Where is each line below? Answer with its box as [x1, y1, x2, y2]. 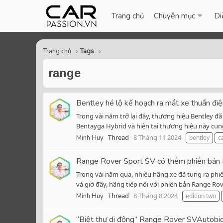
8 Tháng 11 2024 [133, 133, 181, 142]
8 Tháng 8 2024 [133, 191, 178, 201]
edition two [186, 192, 216, 201]
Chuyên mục [154, 11, 196, 21]
